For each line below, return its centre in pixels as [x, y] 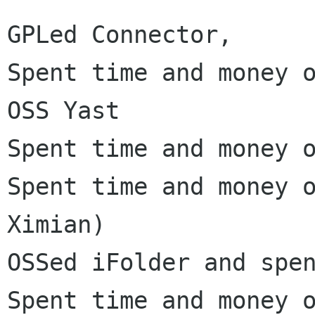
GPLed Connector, [120, 34]
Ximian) [56, 224]
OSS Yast [63, 110]
